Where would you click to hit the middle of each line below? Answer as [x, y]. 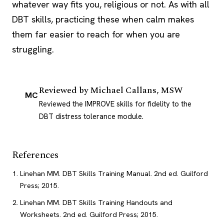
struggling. [33, 49]
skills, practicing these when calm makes [111, 19]
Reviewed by [64, 90]
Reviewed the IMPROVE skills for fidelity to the [115, 104]
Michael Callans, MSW [136, 90]
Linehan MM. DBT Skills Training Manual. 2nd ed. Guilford [114, 174]
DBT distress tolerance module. [91, 116]
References [35, 155]
